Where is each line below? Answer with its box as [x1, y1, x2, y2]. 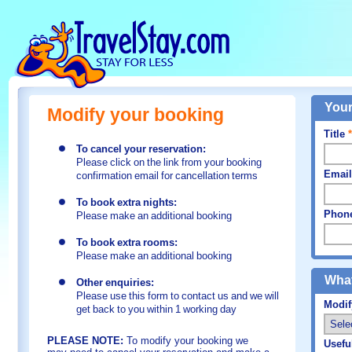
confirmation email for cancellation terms [76, 170, 258, 181]
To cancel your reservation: [76, 143, 206, 155]
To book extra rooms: [76, 236, 178, 248]
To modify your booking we [123, 335, 248, 346]
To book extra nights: [76, 196, 177, 208]
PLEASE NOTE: [47, 335, 123, 346]
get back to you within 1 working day [76, 303, 236, 315]
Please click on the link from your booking [76, 156, 262, 168]
